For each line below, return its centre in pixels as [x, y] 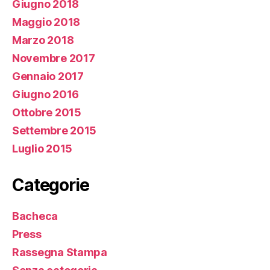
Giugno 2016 [46, 94]
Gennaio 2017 [48, 76]
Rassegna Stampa [60, 252]
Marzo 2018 [43, 40]
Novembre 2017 [54, 58]
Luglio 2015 [42, 148]
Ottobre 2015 [47, 112]
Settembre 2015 [55, 130]
